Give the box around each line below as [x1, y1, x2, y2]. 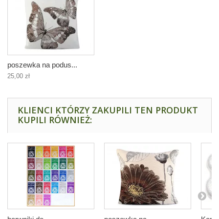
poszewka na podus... [7, 61, 77, 69]
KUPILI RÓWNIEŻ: [18, 114, 92, 126]
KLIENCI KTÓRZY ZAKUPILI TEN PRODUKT [18, 104, 198, 116]
